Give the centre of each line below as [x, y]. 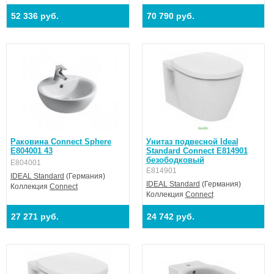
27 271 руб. [35, 217]
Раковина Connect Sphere [61, 142]
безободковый [175, 160]
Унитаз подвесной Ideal [192, 142]
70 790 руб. [170, 16]
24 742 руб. [170, 217]
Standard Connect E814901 [197, 151]
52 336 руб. [35, 16]
